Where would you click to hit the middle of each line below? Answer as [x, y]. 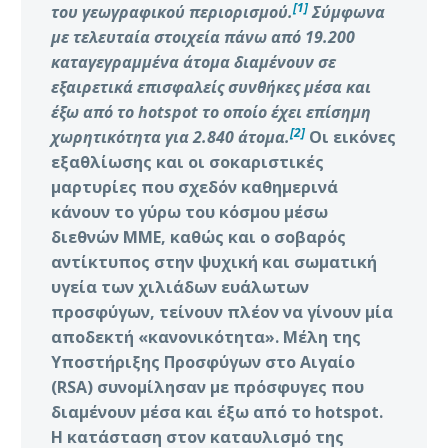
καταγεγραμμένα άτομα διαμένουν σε [193, 61]
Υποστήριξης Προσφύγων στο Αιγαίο [203, 361]
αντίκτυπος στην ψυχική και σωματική [214, 261]
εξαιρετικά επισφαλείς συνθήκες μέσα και [211, 86]
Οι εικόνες [352, 136]
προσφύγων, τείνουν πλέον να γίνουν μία [222, 311]
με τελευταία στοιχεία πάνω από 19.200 [203, 36]
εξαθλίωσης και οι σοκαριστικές [187, 161]
